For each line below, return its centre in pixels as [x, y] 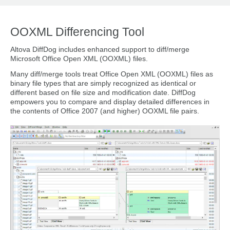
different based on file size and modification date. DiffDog [103, 92]
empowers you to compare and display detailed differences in [110, 102]
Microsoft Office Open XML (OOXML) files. [79, 59]
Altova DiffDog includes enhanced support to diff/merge [100, 49]
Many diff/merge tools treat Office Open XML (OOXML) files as [112, 74]
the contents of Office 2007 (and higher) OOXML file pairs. [105, 111]
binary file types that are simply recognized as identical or [103, 83]
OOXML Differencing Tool [79, 32]
